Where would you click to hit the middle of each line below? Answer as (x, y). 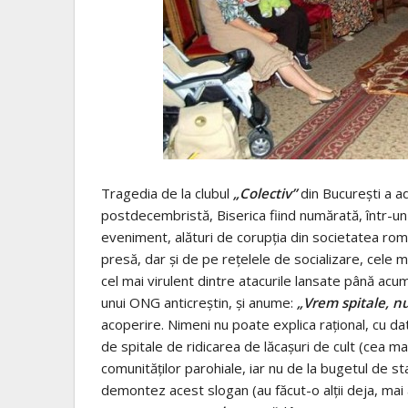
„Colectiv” (265, 193)
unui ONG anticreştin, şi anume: (199, 302)
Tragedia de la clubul (167, 193)
